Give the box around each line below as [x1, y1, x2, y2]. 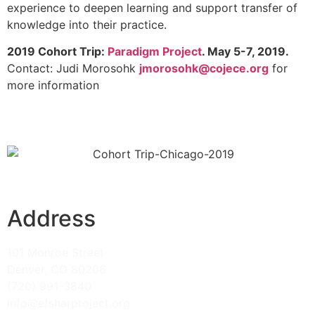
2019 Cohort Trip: [7, 44, 108, 59]
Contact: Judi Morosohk [7, 61, 139, 76]
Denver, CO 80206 [7, 262, 106, 277]
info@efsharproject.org [7, 296, 130, 311]
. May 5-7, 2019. [202, 44, 289, 59]
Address [7, 205, 96, 233]
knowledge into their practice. [7, 17, 167, 32]
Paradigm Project [108, 44, 202, 59]
